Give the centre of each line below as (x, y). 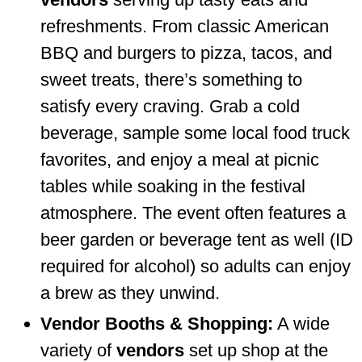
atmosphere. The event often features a (193, 213)
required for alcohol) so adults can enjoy (196, 266)
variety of (78, 350)
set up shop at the (256, 350)
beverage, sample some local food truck (195, 133)
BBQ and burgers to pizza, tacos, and (186, 53)
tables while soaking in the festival (173, 186)
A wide (301, 323)
